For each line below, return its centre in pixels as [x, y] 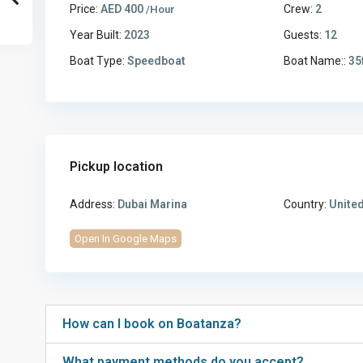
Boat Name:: [315, 61]
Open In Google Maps [126, 239]
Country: [305, 205]
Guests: [303, 35]
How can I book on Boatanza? [152, 324]
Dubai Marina [151, 205]
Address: [92, 205]
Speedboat [155, 61]
